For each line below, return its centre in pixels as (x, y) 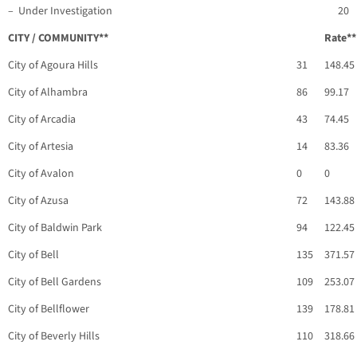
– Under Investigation (60, 12)
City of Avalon (41, 174)
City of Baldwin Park (55, 228)
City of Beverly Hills (54, 337)
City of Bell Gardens (55, 282)
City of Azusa (38, 201)
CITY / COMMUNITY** (58, 39)
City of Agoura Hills (53, 66)
